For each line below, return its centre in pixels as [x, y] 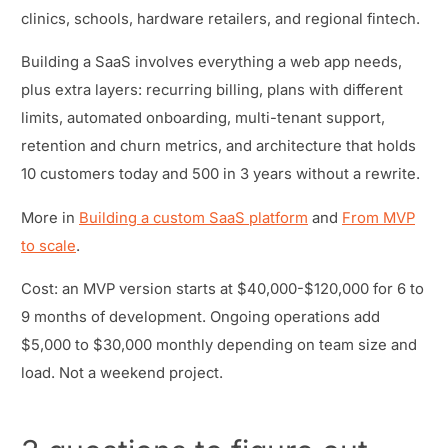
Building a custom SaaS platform [193, 217]
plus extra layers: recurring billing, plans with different [212, 90]
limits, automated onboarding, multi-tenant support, [203, 118]
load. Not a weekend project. [122, 373]
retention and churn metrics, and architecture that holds [218, 146]
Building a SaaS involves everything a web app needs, [211, 62]
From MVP [378, 217]
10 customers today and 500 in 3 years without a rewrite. [220, 174]
